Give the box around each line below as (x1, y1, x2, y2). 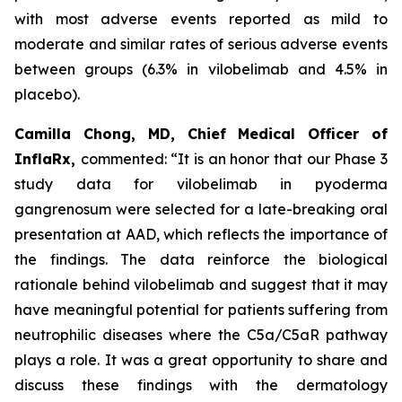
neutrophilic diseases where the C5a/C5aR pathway (14, 326, 388, 344)
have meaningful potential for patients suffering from (14, 301, 388, 319)
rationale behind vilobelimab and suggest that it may (14, 275, 388, 293)
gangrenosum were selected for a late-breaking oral (14, 200, 388, 218)
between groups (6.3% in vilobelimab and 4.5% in (14, 60, 388, 78)
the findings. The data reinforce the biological (14, 250, 388, 268)
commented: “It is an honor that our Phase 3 (80, 150, 389, 168)
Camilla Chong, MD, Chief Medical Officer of (14, 125, 388, 143)
